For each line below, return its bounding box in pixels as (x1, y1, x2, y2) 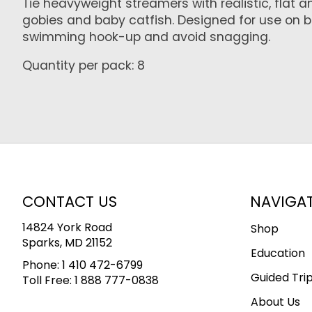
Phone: (22, 256, 62, 273)
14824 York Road (22, 219, 112, 235)
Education (250, 244, 305, 261)
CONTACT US (22, 192, 117, 212)
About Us (250, 293, 300, 310)
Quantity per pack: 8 (22, 56, 145, 74)
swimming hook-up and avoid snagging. (22, 29, 270, 46)
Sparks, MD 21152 (22, 234, 112, 251)
